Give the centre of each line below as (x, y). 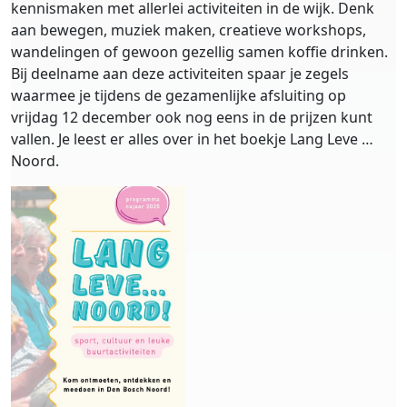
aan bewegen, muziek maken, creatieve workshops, (189, 30)
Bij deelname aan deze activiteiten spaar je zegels (180, 74)
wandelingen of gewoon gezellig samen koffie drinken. (199, 52)
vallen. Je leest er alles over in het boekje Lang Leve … (192, 139)
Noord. (35, 161)
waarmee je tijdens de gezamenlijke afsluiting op (179, 96)
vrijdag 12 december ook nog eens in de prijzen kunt (192, 118)
